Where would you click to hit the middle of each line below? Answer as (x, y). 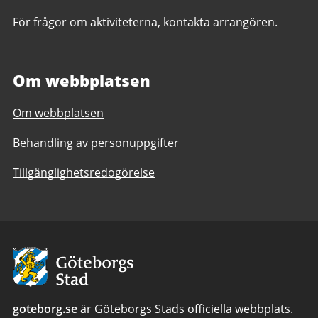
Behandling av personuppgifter (96, 143)
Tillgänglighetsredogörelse (84, 173)
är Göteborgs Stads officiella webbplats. (185, 308)
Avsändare (41, 256)
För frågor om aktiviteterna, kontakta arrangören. (145, 22)
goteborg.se (45, 308)
